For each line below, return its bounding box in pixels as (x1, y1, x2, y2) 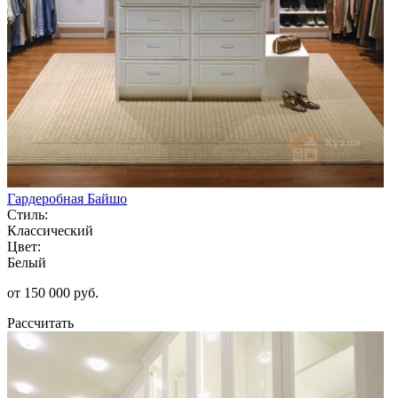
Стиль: (7, 206, 48, 222)
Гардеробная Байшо (7, 190, 127, 206)
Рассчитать (7, 314, 74, 330)
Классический (7, 222, 93, 238)
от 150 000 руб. (7, 284, 99, 300)
